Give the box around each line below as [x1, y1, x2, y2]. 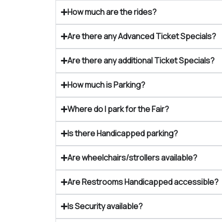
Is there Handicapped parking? [67, 128, 178, 139]
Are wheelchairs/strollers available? [67, 152, 198, 163]
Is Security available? [67, 201, 143, 212]
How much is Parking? [67, 79, 146, 90]
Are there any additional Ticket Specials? [67, 55, 215, 66]
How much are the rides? [67, 6, 157, 17]
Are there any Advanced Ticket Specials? [67, 31, 217, 42]
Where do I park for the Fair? [67, 104, 169, 114]
